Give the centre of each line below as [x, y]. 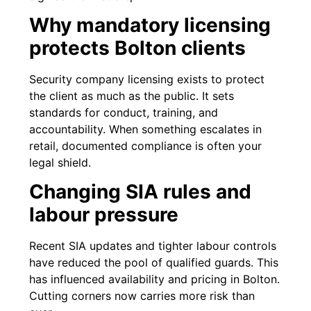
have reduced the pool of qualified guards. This [154, 263]
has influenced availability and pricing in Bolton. [155, 279]
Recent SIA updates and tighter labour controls [153, 246]
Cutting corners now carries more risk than [142, 296]
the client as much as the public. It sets [132, 96]
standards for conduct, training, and [124, 112]
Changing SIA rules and [141, 192]
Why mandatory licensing [150, 25]
